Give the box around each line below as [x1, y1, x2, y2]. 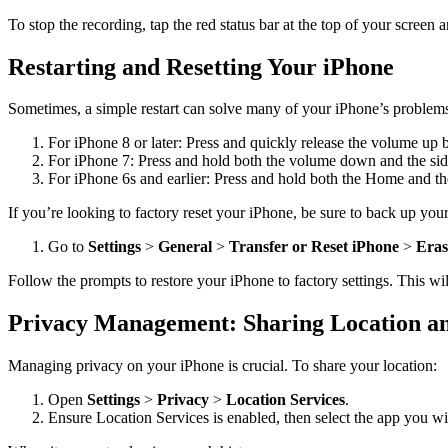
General [158, 238, 212, 256]
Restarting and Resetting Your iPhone [8, 53, 394, 80]
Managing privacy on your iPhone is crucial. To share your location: [8, 357, 437, 375]
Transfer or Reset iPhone [229, 238, 399, 256]
